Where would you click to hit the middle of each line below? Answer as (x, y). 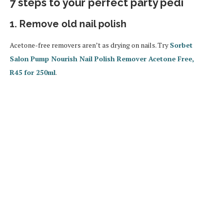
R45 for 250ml (33, 73)
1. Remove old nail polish (68, 24)
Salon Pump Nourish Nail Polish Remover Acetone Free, (102, 59)
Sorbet (181, 45)
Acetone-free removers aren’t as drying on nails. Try (90, 45)
